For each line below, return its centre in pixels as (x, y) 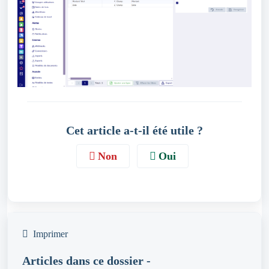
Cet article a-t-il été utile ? (134, 131)
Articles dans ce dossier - (86, 261)
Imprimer (50, 234)
